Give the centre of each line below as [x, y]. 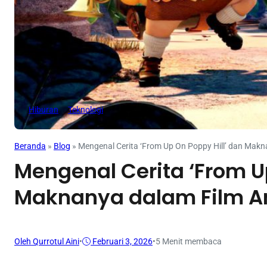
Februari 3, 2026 [122, 241]
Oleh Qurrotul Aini [47, 241]
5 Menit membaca [189, 241]
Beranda [30, 146]
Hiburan [44, 109]
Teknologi [86, 109]
